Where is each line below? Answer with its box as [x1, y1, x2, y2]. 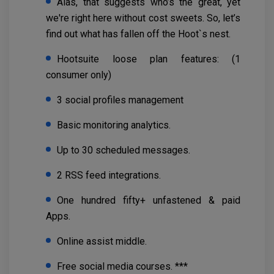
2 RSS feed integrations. [57, 169, 161, 182]
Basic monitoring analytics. [57, 119, 171, 131]
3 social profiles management [57, 94, 183, 106]
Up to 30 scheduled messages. [57, 144, 190, 157]
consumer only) [46, 69, 111, 81]
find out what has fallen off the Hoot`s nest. [46, 28, 231, 40]
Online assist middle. [57, 235, 147, 248]
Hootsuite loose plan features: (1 [57, 53, 240, 65]
